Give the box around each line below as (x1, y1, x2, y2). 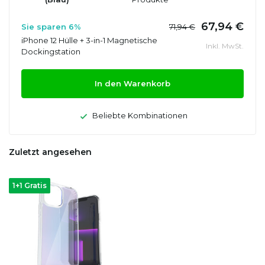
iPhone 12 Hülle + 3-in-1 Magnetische (21, 35, 157, 45)
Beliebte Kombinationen (90, 110, 188, 120)
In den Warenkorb (95, 78, 170, 88)
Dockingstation (21, 46, 80, 56)
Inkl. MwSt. (206, 41, 244, 50)
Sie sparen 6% (21, 21, 81, 31)
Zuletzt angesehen (9, 146, 92, 157)
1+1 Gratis (12, 180, 47, 190)
